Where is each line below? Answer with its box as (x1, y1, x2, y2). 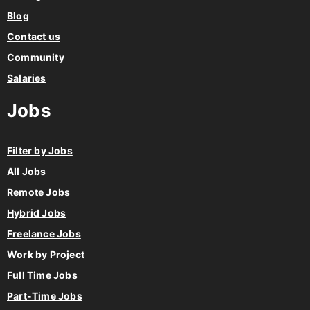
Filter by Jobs (7, 145, 73, 157)
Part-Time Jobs (7, 290, 82, 302)
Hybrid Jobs (7, 207, 66, 219)
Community (7, 51, 64, 64)
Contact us (7, 30, 60, 43)
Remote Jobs (7, 186, 71, 199)
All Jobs (7, 165, 46, 178)
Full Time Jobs (7, 269, 77, 282)
